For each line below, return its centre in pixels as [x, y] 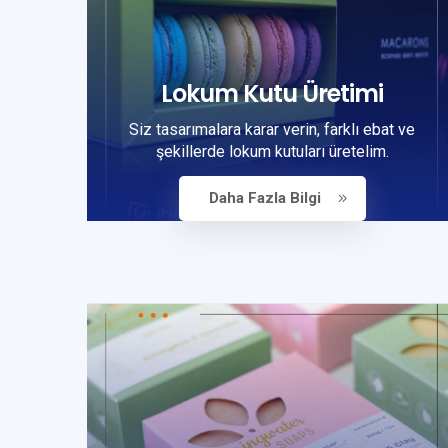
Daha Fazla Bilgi [264, 197]
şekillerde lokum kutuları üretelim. [272, 151]
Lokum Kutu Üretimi [272, 93]
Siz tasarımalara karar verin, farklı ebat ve [272, 129]
